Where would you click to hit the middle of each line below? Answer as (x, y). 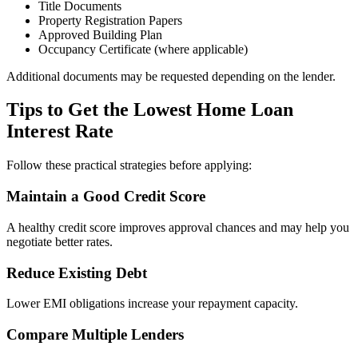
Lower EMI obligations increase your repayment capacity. (152, 304)
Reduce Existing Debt (77, 272)
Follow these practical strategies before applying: (129, 165)
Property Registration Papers (110, 20)
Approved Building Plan (100, 34)
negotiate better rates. (60, 241)
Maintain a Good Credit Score (106, 197)
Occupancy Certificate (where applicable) (143, 49)
